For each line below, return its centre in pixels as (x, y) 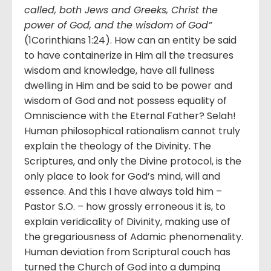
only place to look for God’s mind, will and (122, 176)
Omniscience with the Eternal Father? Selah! (130, 116)
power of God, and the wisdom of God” (118, 25)
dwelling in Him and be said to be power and (128, 85)
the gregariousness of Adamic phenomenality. (134, 237)
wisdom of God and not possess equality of (126, 100)
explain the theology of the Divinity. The (118, 146)
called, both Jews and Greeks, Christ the (121, 10)
